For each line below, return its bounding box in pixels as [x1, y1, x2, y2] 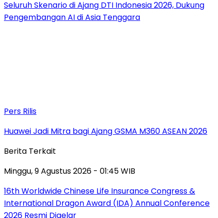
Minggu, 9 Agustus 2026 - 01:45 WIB [4, 165, 135, 177]
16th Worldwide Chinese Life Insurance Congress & [4, 185, 195, 197]
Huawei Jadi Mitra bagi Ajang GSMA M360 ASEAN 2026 [4, 125, 207, 137]
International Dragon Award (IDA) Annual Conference [4, 197, 210, 209]
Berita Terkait [4, 145, 56, 157]
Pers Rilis [4, 105, 36, 117]
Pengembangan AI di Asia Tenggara [4, 11, 140, 23]
